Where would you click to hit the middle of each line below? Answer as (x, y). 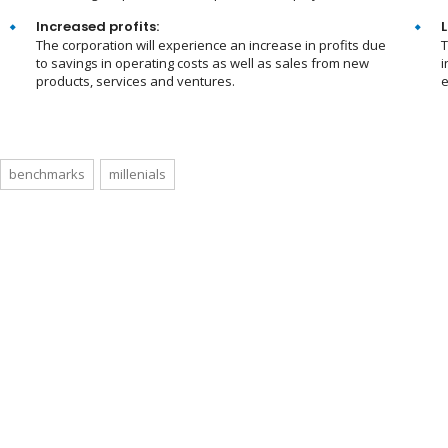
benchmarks (47, 174)
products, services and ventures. (135, 81)
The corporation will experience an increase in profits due (211, 45)
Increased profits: (97, 27)
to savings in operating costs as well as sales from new (202, 63)
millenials (137, 174)
